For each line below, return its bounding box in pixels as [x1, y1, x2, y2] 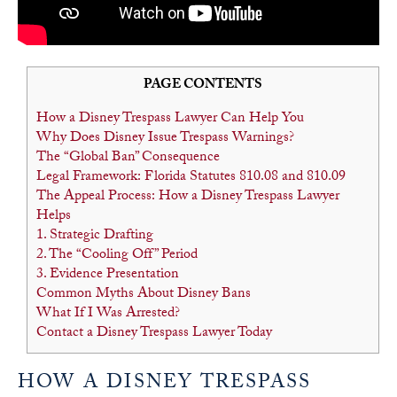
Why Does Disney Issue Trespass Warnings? [36, 127, 294, 152]
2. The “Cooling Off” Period [36, 244, 198, 269]
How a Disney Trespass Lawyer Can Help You [36, 107, 304, 132]
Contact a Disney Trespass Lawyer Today [36, 322, 272, 346]
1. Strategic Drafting [36, 224, 153, 249]
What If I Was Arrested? [36, 302, 180, 327]
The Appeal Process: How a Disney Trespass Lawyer [36, 185, 339, 210]
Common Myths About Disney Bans [36, 283, 251, 307]
